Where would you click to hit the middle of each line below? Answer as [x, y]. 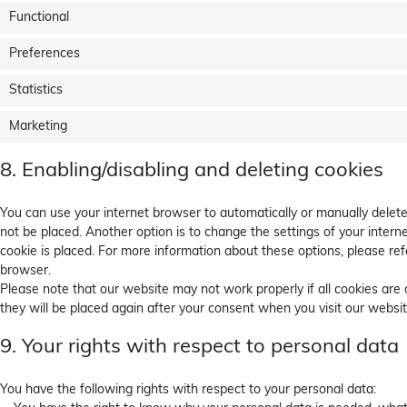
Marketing [38, 127]
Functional [39, 18]
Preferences [45, 55]
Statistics [36, 91]
